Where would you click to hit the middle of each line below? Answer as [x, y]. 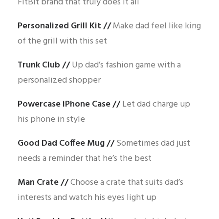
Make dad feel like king [157, 26]
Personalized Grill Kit [59, 26]
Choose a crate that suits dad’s [127, 183]
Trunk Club [39, 65]
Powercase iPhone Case [64, 104]
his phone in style [51, 120]
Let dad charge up [156, 104]
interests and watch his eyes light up [87, 198]
